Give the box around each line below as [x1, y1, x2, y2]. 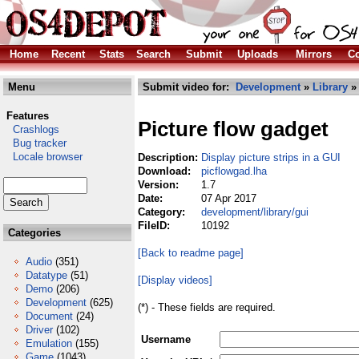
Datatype [26, 269, 67, 281]
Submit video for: [139, 81, 236, 93]
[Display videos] [138, 274, 212, 286]
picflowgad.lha [201, 165, 267, 177]
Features [6, 110, 49, 122]
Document [26, 310, 73, 322]
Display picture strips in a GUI [201, 151, 341, 163]
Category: [138, 206, 188, 218]
